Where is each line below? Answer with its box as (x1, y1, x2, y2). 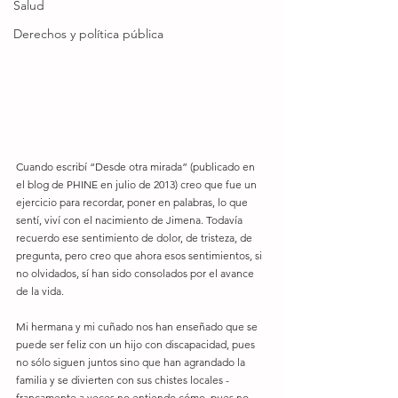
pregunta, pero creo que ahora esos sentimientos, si (16, 249, 265, 262)
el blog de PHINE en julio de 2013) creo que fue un (16, 178, 259, 191)
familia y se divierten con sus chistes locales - (16, 373, 229, 386)
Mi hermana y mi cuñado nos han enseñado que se (16, 320, 260, 333)
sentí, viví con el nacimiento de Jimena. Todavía (16, 213, 245, 227)
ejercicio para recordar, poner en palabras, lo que (16, 195, 251, 209)
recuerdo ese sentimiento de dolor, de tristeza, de (16, 231, 255, 244)
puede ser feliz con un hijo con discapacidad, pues (16, 338, 258, 351)
